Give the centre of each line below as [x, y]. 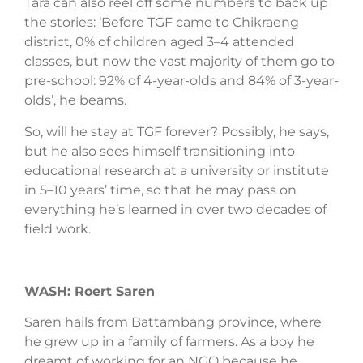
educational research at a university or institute [177, 170]
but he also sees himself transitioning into [160, 151]
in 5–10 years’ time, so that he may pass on [160, 190]
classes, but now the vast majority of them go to [179, 62]
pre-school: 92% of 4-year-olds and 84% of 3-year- [181, 81]
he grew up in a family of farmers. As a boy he [169, 341]
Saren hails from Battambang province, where [173, 322]
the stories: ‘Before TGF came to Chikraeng [162, 23]
